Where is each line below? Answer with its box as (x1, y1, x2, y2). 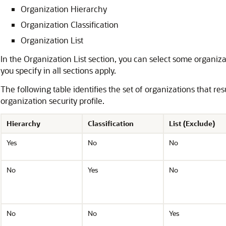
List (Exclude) (169, 119, 215, 128)
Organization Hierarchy (21, 4, 107, 14)
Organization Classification (21, 19, 119, 30)
